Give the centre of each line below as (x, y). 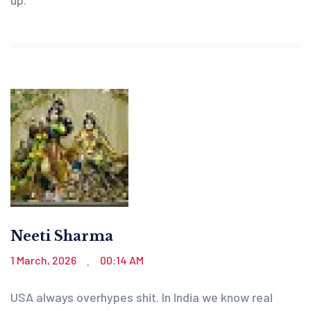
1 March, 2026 (44, 260)
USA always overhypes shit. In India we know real (142, 297)
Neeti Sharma (62, 236)
